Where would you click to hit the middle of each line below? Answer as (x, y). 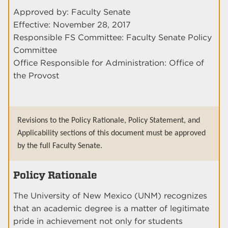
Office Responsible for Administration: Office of (109, 63)
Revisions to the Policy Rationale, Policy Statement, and (109, 121)
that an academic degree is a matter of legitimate (111, 209)
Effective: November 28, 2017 (72, 25)
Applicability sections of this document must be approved (111, 134)
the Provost (36, 76)
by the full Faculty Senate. (60, 146)
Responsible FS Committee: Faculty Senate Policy (112, 38)
